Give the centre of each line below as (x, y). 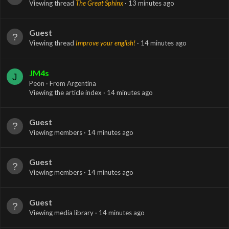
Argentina (82, 83)
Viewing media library (62, 212)
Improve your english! (106, 43)
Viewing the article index (66, 92)
